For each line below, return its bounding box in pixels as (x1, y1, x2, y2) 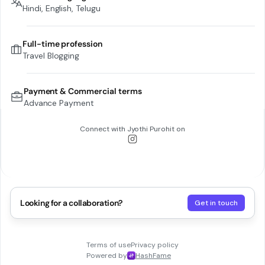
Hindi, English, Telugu (22, 3, 101, 14)
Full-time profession (22, 38, 103, 49)
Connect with (79, 124, 127, 134)
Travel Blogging (22, 50, 80, 61)
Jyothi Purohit (127, 124, 175, 134)
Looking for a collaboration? (20, 198, 122, 208)
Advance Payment (23, 98, 95, 108)
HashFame (135, 251, 171, 260)
